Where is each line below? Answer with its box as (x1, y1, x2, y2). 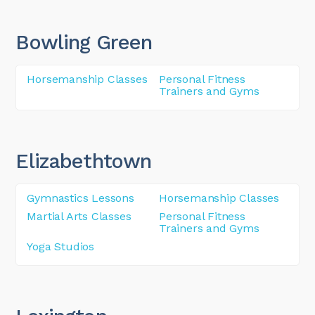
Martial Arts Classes (27, 209, 131, 223)
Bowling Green (15, 30, 153, 54)
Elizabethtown (15, 148, 152, 173)
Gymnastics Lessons (27, 191, 134, 205)
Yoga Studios (27, 239, 95, 253)
